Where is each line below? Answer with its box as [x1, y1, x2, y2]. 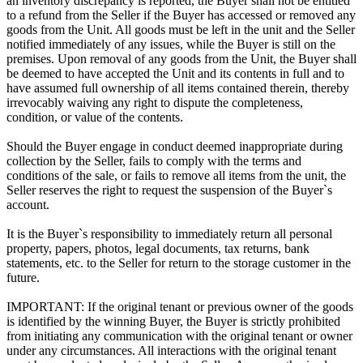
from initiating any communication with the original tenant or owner [6, 329, 352, 344]
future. [6, 271, 40, 285]
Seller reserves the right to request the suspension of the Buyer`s [6, 183, 332, 198]
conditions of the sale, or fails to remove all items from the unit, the [6, 169, 346, 183]
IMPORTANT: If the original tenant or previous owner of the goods [6, 300, 353, 314]
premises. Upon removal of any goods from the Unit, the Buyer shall [6, 52, 357, 66]
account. [6, 198, 49, 212]
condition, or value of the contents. [6, 110, 183, 125]
